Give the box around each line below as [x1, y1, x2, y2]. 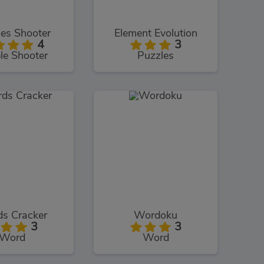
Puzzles [137, 50, 174, 61]
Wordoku [134, 210, 177, 222]
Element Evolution [114, 28, 197, 39]
